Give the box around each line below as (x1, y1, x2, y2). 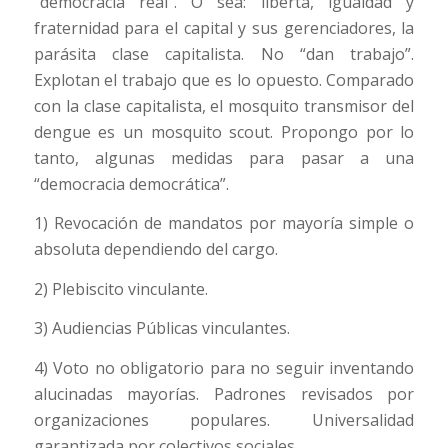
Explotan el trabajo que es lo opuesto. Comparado (33, 68, 415, 91)
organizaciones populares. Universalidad (33, 409, 415, 432)
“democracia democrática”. (33, 172, 229, 195)
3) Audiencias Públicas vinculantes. (33, 317, 290, 340)
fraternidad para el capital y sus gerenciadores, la (33, 16, 415, 39)
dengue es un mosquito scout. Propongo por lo (33, 120, 415, 143)
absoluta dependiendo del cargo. (33, 238, 278, 261)
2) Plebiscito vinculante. (33, 277, 208, 300)
